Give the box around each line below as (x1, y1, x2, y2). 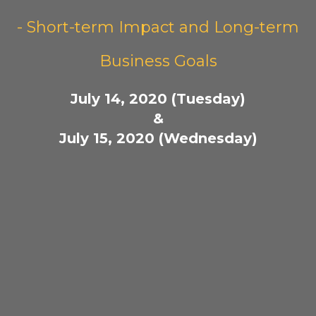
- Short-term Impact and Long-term (17, 18, 299, 37)
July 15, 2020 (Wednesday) (59, 130, 257, 147)
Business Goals (99, 51, 217, 71)
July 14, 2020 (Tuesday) (71, 90, 245, 107)
